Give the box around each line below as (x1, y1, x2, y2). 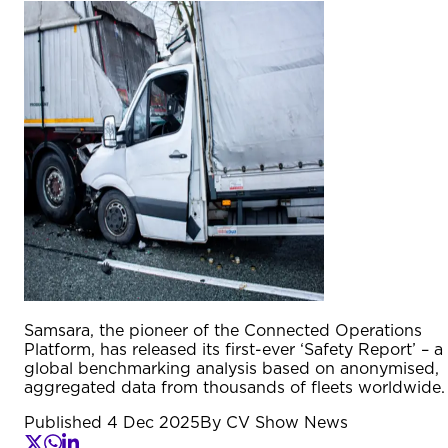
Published (24, 414, 107, 431)
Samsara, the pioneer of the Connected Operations (24, 322, 422, 339)
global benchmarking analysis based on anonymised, (24, 360, 439, 377)
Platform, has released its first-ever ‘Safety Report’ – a (24, 341, 443, 358)
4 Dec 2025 (107, 414, 200, 431)
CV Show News (226, 414, 348, 431)
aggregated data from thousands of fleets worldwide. (24, 379, 445, 396)
